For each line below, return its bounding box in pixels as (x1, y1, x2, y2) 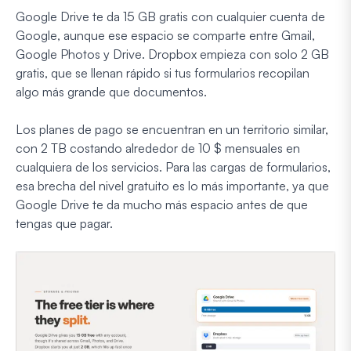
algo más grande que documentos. (16, 83, 207, 100)
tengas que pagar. (16, 215, 113, 231)
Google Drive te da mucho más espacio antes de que (16, 196, 308, 212)
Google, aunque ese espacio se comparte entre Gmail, (16, 27, 315, 43)
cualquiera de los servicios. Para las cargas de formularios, (16, 158, 331, 175)
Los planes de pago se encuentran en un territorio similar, (16, 121, 328, 137)
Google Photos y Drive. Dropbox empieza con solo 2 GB (16, 45, 329, 62)
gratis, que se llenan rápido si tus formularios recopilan (16, 64, 309, 81)
